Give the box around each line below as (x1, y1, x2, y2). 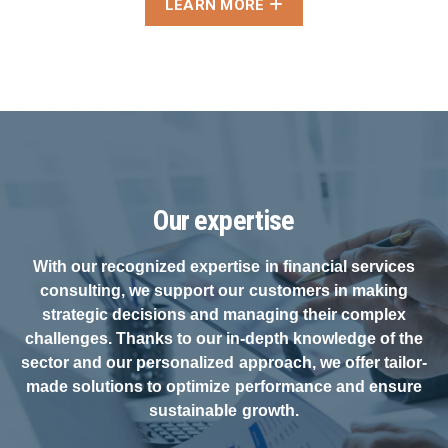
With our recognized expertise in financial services (33, 258, 415, 276)
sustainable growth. (149, 402, 299, 420)
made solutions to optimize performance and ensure (26, 378, 422, 396)
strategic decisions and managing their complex (41, 306, 407, 324)
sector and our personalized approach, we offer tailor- (21, 354, 427, 372)
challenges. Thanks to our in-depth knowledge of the (24, 330, 424, 348)
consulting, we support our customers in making (40, 282, 408, 300)
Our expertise (153, 204, 295, 238)
